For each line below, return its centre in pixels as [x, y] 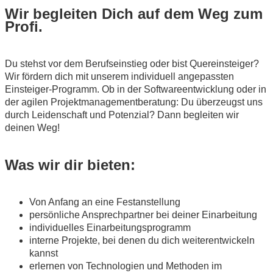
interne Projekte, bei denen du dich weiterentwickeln [142, 241]
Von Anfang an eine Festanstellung [105, 202]
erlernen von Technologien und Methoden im [126, 266]
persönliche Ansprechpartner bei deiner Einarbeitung [143, 215]
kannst [44, 253]
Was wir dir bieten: [70, 165]
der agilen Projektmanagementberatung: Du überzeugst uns [134, 102]
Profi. [24, 27]
